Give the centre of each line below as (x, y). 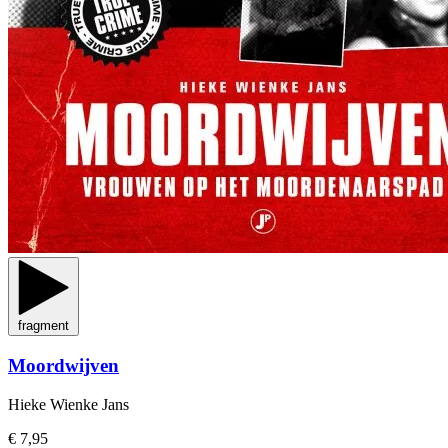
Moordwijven (63, 365)
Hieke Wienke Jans (68, 404)
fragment (43, 326)
